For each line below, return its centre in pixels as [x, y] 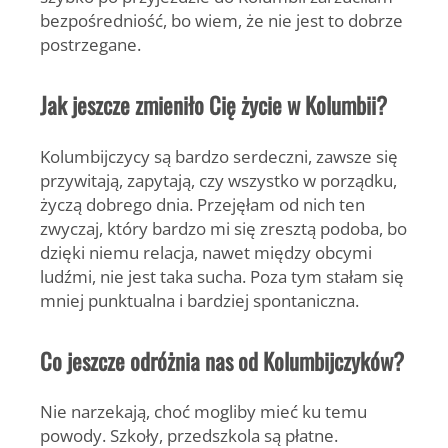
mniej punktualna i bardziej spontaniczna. [199, 299]
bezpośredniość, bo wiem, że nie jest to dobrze [221, 20]
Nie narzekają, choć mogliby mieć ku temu [203, 411]
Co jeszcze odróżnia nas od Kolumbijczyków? [222, 360]
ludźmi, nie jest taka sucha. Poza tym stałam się [222, 275]
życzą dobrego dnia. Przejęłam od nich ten [202, 203]
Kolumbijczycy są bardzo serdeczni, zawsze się [219, 155]
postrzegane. [90, 44]
